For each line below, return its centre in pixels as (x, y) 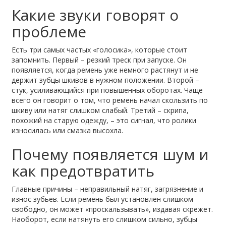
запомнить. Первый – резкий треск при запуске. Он (99, 60)
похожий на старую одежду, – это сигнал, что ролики (104, 120)
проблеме (49, 31)
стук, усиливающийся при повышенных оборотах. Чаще (107, 90)
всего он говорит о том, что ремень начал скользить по (110, 100)
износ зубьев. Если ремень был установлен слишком (103, 199)
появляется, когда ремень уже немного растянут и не (105, 70)
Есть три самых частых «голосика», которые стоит (100, 49)
